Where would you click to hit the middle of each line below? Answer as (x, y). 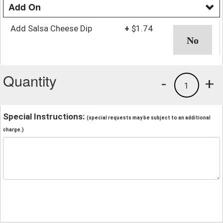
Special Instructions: (45, 116)
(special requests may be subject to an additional (149, 117)
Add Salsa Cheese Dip (51, 28)
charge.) (13, 129)
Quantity (30, 80)
